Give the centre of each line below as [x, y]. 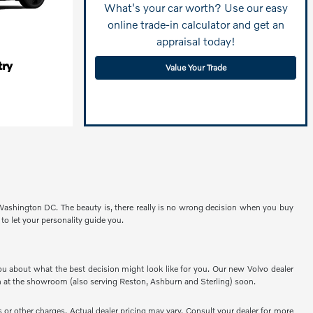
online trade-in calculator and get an [196, 24]
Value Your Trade [196, 67]
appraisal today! [196, 41]
